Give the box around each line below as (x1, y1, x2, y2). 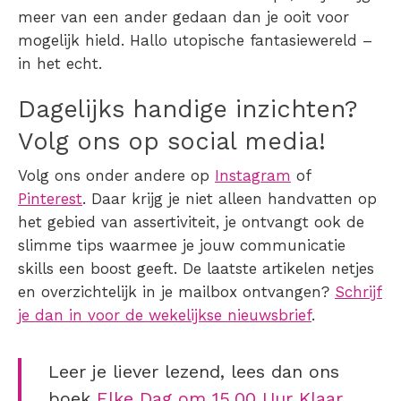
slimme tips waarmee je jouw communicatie (18, 236, 346, 255)
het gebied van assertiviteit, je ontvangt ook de (18, 213, 364, 232)
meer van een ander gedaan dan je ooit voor (18, 8, 349, 27)
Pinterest (18, 190, 82, 209)
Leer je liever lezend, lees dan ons (48, 361, 339, 383)
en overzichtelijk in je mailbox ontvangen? (18, 283, 335, 302)
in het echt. (18, 55, 102, 73)
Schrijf (335, 283, 382, 302)
